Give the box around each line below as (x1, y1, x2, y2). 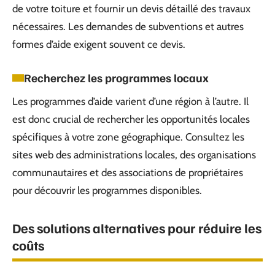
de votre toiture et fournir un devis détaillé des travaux (12, 2, 250, 15)
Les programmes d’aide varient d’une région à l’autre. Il (12, 95, 249, 107)
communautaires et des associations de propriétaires (12, 166, 243, 179)
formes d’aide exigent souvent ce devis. (12, 38, 185, 50)
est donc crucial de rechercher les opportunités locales (12, 113, 250, 125)
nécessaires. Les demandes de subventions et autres (12, 20, 244, 33)
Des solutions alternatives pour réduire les (12, 219, 261, 236)
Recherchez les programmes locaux (24, 71, 209, 85)
